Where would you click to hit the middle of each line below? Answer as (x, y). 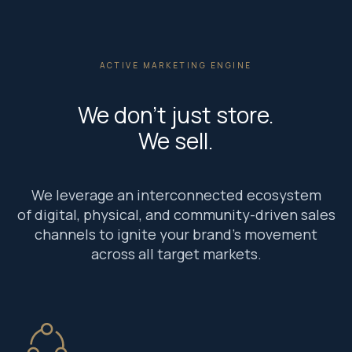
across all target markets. (176, 254)
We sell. (176, 141)
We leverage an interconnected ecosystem (176, 195)
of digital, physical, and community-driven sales (176, 214)
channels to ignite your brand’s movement (176, 234)
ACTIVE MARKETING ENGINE (176, 65)
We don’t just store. (176, 115)
